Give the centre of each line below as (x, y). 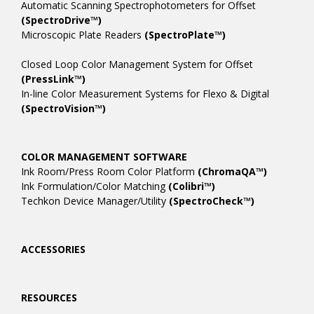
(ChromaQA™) (232, 171)
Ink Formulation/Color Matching (95, 186)
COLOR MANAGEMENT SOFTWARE (104, 157)
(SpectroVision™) (63, 108)
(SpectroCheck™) (212, 201)
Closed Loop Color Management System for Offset (137, 64)
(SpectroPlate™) (185, 35)
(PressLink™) (53, 79)
